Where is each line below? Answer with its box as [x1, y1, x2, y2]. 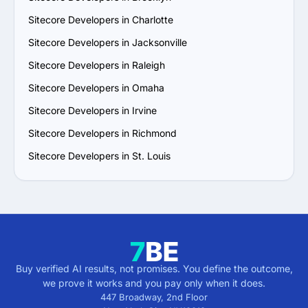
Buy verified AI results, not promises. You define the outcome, [15, 263, 293, 274]
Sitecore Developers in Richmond [28, 127, 177, 139]
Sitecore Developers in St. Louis [28, 150, 170, 162]
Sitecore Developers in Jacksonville [28, 36, 187, 48]
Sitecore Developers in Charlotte [28, 14, 173, 25]
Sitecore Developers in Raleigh [28, 59, 165, 71]
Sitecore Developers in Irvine [28, 104, 157, 116]
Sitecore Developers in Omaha [28, 82, 164, 93]
